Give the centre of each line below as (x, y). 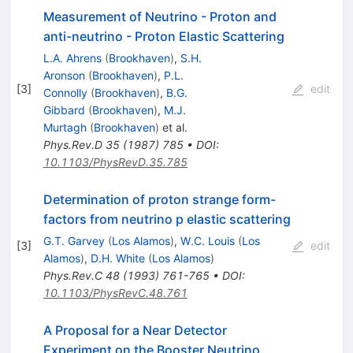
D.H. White (117, 258)
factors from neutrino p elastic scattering (167, 219)
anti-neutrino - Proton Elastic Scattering (163, 36)
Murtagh (65, 127)
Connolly (65, 92)
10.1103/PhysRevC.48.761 (115, 292)
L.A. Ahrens (72, 58)
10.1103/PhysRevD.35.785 (115, 162)
